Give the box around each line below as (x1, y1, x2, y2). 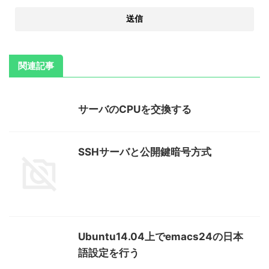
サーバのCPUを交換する (78, 103, 192, 115)
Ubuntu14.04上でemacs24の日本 (78, 231, 243, 243)
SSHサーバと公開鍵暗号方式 (78, 146, 211, 158)
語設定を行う (78, 247, 139, 259)
